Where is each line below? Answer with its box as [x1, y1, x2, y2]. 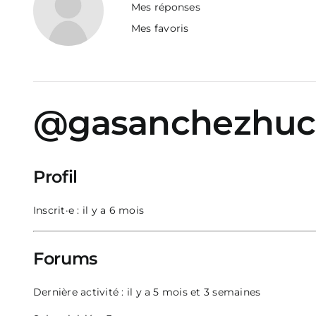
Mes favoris [131, 22, 189, 35]
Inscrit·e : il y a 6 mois [33, 204, 144, 217]
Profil [33, 166, 78, 187]
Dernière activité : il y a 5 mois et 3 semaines [33, 286, 261, 298]
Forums [33, 248, 97, 269]
